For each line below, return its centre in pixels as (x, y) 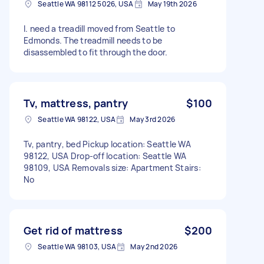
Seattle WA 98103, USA (77, 246)
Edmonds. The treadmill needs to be (93, 40)
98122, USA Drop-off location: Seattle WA (105, 156)
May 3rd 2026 (153, 119)
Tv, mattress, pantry (76, 103)
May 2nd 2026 (154, 246)
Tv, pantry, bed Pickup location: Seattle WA (107, 144)
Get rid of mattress (73, 230)
